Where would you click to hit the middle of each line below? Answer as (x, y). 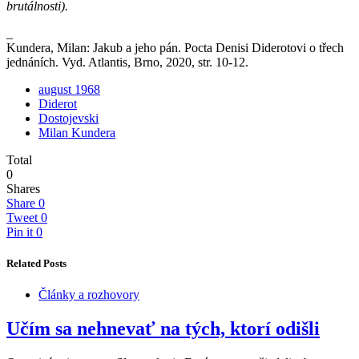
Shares (23, 188)
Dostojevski (69, 118)
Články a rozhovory (89, 294)
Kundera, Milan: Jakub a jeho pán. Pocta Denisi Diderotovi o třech (175, 47)
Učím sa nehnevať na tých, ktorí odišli (163, 328)
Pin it (20, 232)
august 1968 (69, 89)
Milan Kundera (77, 132)
